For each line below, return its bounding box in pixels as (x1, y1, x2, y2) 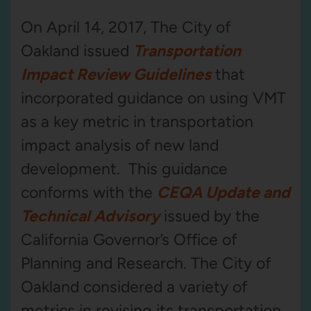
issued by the (160, 206, 260, 226)
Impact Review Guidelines (21, 65, 211, 84)
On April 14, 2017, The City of (21, 17, 230, 37)
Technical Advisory (21, 206, 160, 226)
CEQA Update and (157, 183, 290, 202)
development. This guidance (21, 159, 228, 178)
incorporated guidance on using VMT (21, 88, 286, 108)
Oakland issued (21, 41, 133, 60)
